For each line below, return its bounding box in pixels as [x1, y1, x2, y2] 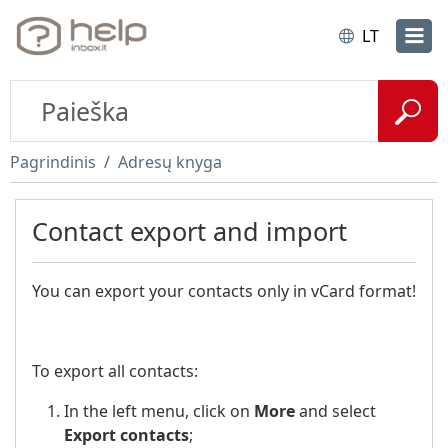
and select [295, 400, 376, 422]
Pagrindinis [10, 151, 96, 173]
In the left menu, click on [64, 400, 254, 422]
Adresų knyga [118, 151, 222, 173]
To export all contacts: [32, 360, 198, 382]
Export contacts [64, 424, 189, 446]
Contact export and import [32, 214, 347, 248]
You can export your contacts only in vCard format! [32, 280, 416, 302]
